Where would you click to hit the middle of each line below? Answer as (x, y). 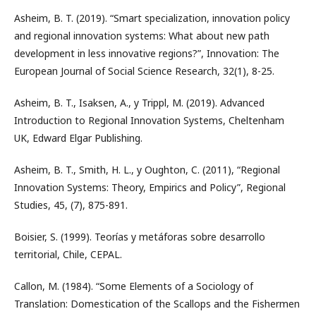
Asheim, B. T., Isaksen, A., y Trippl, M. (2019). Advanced (139, 103)
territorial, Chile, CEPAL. (68, 254)
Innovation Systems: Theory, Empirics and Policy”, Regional (150, 187)
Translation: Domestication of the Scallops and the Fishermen (157, 304)
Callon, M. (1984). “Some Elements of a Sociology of (134, 286)
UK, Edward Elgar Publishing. (78, 138)
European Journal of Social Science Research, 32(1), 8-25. (144, 71)
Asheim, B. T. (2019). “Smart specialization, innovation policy (152, 18)
